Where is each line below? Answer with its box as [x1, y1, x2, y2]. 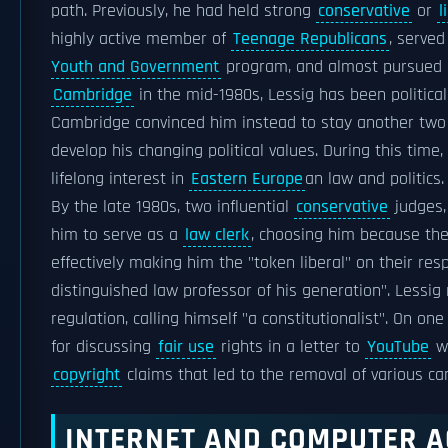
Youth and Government [51, 56, 219, 78]
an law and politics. [305, 168, 444, 190]
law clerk [185, 224, 249, 246]
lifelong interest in [51, 168, 189, 190]
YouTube [367, 336, 429, 358]
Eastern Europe [191, 168, 303, 190]
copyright [53, 364, 120, 386]
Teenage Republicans [233, 28, 387, 50]
